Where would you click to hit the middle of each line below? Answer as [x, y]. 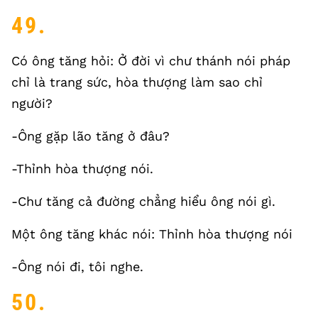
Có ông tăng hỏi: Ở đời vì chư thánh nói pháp [151, 61]
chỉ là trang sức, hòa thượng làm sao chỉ [137, 82]
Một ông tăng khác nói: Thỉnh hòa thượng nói [152, 234]
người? [32, 103]
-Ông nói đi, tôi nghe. [77, 267]
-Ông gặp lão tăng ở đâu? [91, 136]
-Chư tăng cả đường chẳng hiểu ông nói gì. [143, 201]
